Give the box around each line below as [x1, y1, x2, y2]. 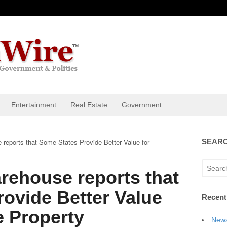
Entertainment [11, 101, 56, 109]
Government [122, 101, 162, 109]
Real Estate [70, 101, 107, 109]
